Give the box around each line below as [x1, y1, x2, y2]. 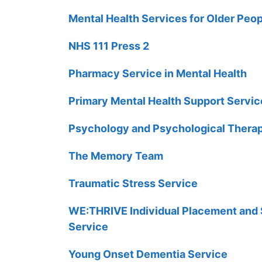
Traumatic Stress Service [68, 177, 198, 189]
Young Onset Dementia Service [68, 247, 227, 260]
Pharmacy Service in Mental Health [68, 67, 247, 80]
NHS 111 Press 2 [68, 39, 149, 52]
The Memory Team [68, 149, 163, 162]
